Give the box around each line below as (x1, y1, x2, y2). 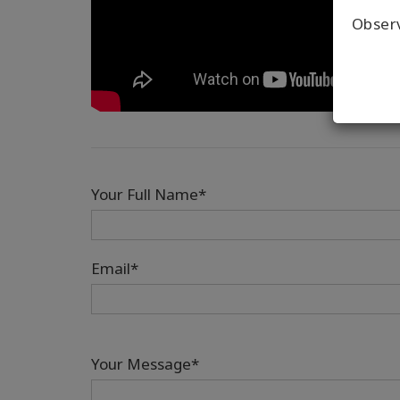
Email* (91, 258, 138, 279)
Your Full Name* (91, 184, 206, 205)
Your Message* (91, 354, 199, 375)
